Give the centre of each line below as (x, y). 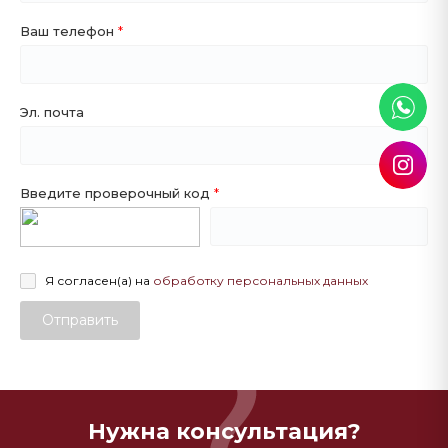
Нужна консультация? (224, 431)
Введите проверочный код (117, 193)
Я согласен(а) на (98, 280)
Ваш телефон (69, 31)
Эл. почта (52, 112)
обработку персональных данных (260, 280)
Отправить (80, 320)
